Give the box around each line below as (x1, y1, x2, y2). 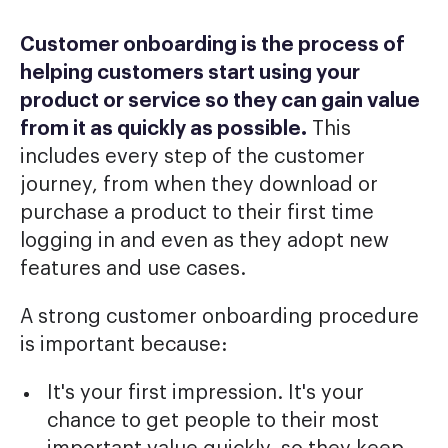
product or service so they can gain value (20, 90, 420, 111)
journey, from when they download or (20, 174, 378, 195)
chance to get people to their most (46, 410, 379, 431)
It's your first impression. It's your (46, 382, 364, 403)
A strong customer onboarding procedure (20, 306, 419, 327)
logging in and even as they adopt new (20, 230, 389, 251)
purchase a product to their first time (20, 202, 374, 223)
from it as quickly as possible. (20, 118, 307, 139)
